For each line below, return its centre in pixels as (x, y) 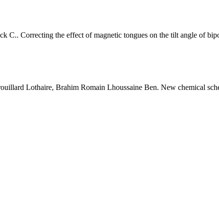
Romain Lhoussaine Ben (119, 88)
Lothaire (39, 88)
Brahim (67, 88)
